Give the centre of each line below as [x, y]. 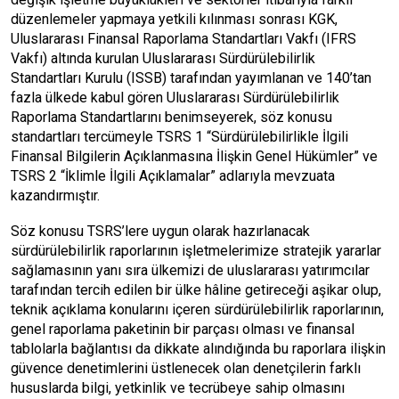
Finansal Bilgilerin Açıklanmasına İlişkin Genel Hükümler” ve [194, 156]
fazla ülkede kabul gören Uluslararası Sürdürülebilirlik [175, 98]
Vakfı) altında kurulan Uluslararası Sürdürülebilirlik [163, 58]
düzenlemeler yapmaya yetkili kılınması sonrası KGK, [174, 19]
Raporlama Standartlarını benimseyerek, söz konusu [171, 117]
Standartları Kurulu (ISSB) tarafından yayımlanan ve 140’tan [191, 78]
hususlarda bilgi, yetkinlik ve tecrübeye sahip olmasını [178, 388]
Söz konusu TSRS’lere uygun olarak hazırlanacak [160, 231]
